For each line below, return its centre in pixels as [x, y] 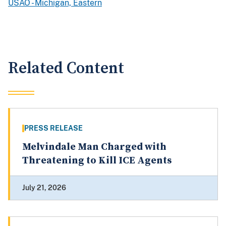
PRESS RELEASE [53, 128]
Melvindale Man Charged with [94, 147]
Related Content [66, 69]
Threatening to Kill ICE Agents [97, 161]
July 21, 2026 [44, 188]
